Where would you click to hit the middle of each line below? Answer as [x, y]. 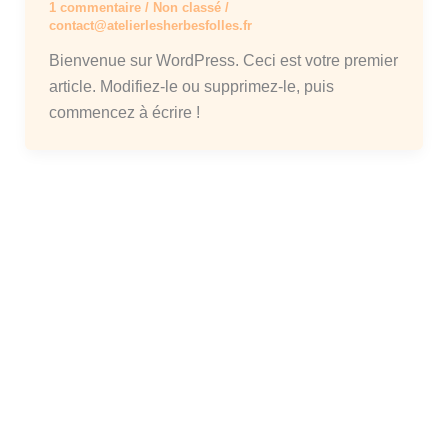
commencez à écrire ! [124, 112]
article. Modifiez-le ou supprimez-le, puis [191, 86]
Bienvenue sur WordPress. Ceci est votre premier [223, 60]
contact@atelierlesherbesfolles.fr [150, 25]
